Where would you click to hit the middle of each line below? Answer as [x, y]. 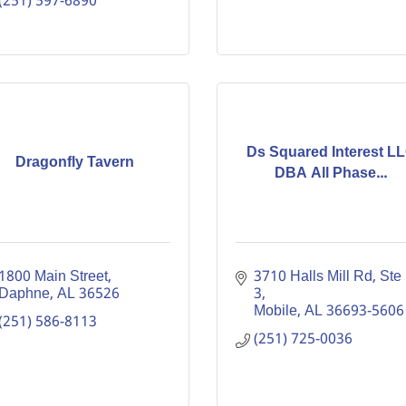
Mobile [275, 311]
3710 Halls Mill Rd [313, 277]
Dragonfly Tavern [75, 163]
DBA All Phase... [331, 173]
